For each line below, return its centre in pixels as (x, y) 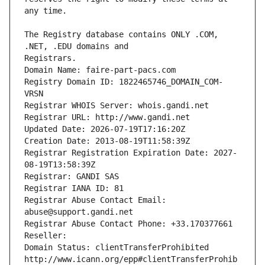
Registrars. (50, 58)
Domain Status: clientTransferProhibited (117, 248)
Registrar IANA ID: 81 (74, 188)
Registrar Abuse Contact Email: (95, 200)
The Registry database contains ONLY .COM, (121, 35)
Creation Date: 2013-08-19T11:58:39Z (107, 141)
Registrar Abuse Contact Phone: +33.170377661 (128, 224)
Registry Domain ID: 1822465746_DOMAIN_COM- (124, 82)
